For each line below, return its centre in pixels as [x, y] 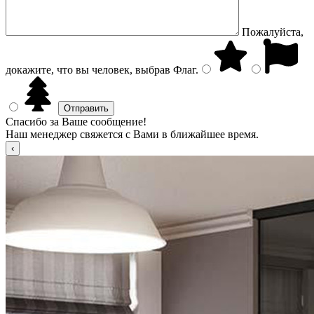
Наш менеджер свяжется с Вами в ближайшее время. [132, 134]
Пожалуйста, [273, 32]
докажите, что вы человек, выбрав [88, 70]
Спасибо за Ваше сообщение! [76, 122]
